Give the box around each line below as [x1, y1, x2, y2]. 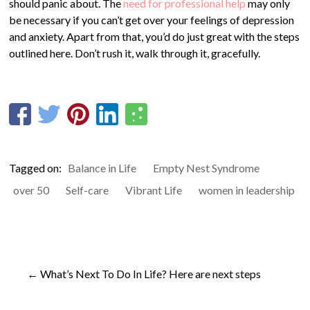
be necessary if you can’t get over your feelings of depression [9, 13, 295, 26]
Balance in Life [68, 161, 137, 174]
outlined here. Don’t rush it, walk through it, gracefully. [9, 46, 261, 60]
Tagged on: [9, 161, 64, 174]
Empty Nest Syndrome [153, 161, 260, 174]
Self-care [66, 183, 109, 197]
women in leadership [199, 183, 295, 197]
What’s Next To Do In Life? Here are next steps [38, 267, 262, 280]
